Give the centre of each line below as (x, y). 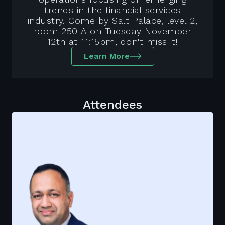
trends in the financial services (113, 10)
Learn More (106, 56)
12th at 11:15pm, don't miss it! (113, 41)
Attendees (113, 105)
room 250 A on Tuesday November (113, 31)
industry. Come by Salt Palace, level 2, (113, 20)
